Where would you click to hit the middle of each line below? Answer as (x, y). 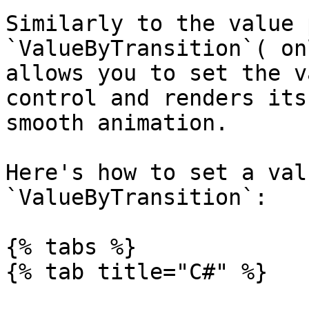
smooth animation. (117, 123)
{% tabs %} (71, 247)
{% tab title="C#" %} (137, 272)
